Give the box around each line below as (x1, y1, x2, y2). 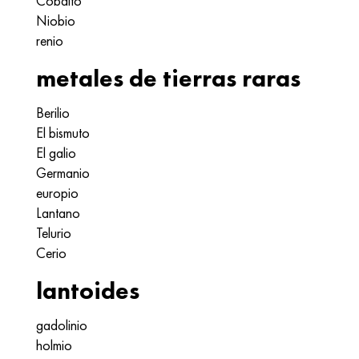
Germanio (36, 163, 90, 182)
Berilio (36, 103, 70, 122)
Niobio (36, 11, 75, 30)
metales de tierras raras (36, 63, 301, 94)
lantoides (36, 276, 139, 306)
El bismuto (36, 123, 90, 142)
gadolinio (36, 316, 87, 334)
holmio (36, 336, 72, 354)
